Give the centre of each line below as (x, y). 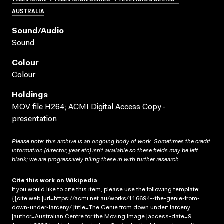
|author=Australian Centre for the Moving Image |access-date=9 (102, 217)
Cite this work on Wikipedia (55, 181)
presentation (34, 119)
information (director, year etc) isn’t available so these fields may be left (105, 151)
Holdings (30, 95)
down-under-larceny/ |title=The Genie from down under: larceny (101, 208)
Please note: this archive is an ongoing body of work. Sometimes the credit (111, 142)
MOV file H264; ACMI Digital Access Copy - (89, 107)
